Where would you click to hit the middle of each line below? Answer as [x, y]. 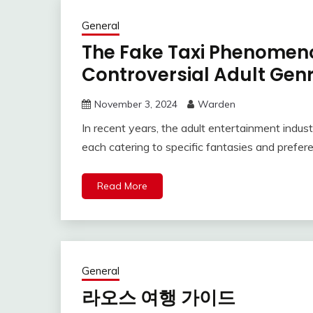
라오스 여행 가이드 [159, 298]
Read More [122, 186]
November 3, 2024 [136, 104]
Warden [217, 104]
